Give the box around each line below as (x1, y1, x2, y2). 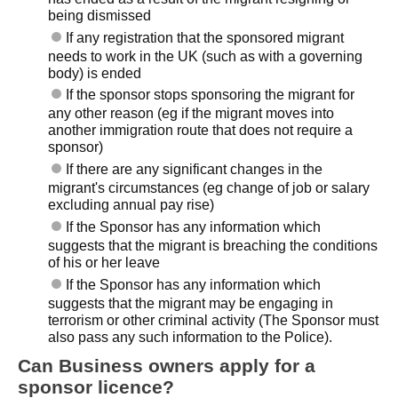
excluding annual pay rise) (48, 197, 215, 213)
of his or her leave (48, 254, 161, 270)
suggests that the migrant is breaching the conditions (48, 237, 378, 253)
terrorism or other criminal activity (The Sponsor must (48, 312, 379, 328)
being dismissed (48, 7, 152, 23)
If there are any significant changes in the (66, 162, 323, 178)
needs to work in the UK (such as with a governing (48, 48, 363, 64)
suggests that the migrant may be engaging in (48, 295, 334, 311)
